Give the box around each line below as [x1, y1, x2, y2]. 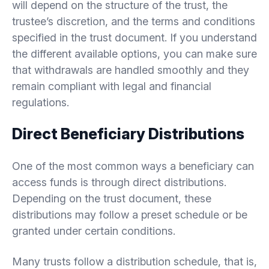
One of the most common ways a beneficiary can [12, 159, 254, 172]
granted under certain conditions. [12, 224, 175, 237]
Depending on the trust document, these [12, 192, 211, 205]
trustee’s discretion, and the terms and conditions [12, 14, 255, 28]
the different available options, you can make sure [12, 47, 257, 60]
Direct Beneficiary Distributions [12, 124, 244, 143]
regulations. [12, 95, 69, 109]
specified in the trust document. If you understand [12, 31, 257, 44]
